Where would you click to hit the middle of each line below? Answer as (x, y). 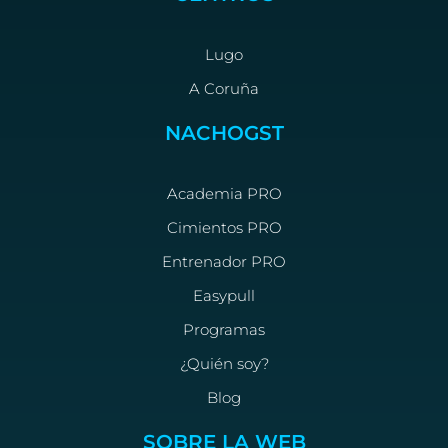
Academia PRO (224, 194)
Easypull (224, 296)
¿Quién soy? (224, 364)
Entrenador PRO (224, 262)
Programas (224, 330)
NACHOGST (224, 133)
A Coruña (224, 89)
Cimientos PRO (224, 228)
